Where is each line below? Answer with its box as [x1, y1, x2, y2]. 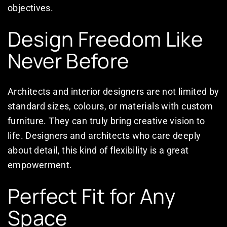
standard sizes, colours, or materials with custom [8, 101, 213, 112]
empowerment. [8, 160, 72, 171]
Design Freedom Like [8, 25, 203, 53]
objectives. [8, 3, 54, 14]
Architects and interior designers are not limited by [8, 86, 219, 97]
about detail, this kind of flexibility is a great [8, 145, 189, 156]
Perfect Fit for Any [8, 182, 176, 210]
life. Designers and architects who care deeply [8, 130, 201, 141]
